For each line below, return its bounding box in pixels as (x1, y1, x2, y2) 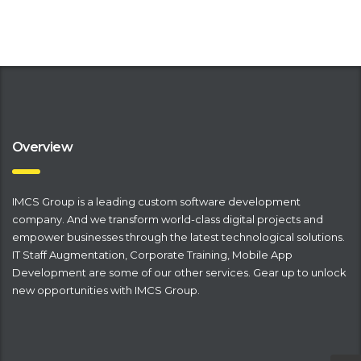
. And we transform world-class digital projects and (62, 213, 323, 226)
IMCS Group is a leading (12, 195, 138, 208)
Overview (12, 139, 73, 155)
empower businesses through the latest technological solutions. (12, 230, 345, 243)
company (12, 213, 62, 226)
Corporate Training (130, 248, 227, 261)
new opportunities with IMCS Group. (12, 284, 200, 297)
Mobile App (232, 248, 293, 261)
